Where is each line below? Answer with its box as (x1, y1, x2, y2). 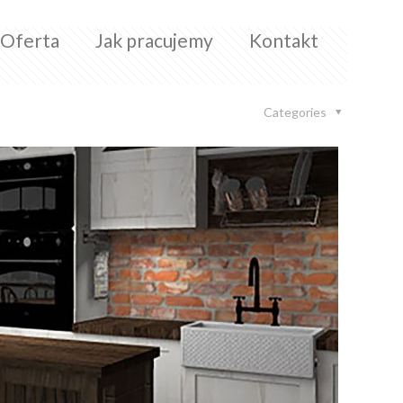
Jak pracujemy (95, 29, 213, 51)
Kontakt (249, 29, 318, 51)
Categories (264, 104, 330, 120)
